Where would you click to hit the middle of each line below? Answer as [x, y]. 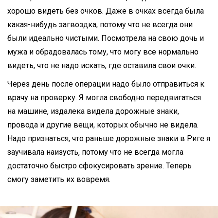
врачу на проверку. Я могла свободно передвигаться [104, 98]
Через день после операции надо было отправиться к [106, 84]
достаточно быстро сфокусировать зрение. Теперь [100, 166]
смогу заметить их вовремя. [59, 180]
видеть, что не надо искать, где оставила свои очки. [102, 66]
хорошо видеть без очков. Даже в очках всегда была [106, 11]
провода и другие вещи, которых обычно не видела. [103, 125]
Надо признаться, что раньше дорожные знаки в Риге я [109, 139]
